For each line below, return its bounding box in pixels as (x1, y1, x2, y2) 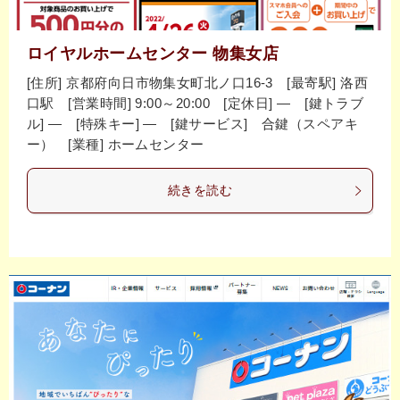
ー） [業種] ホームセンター (27, 137, 204, 153)
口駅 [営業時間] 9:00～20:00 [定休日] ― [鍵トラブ (27, 96, 364, 112)
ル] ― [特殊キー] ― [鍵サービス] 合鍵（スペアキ (27, 116, 359, 132)
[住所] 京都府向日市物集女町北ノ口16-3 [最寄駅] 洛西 (27, 75, 368, 91)
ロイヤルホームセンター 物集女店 (27, 45, 279, 63)
